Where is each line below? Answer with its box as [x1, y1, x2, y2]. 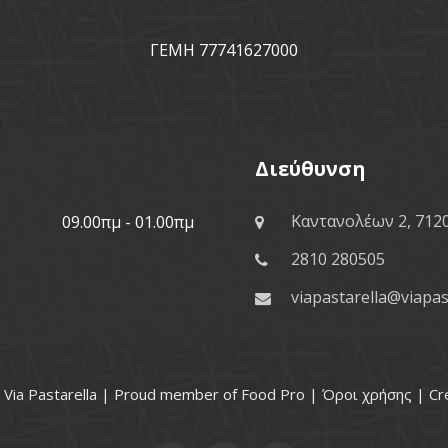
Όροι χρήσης [322, 384, 412, 404]
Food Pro [241, 384, 305, 404]
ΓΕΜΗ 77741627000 [150, 39, 298, 61]
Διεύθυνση [255, 155, 366, 182]
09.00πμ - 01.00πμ [62, 211, 194, 233]
